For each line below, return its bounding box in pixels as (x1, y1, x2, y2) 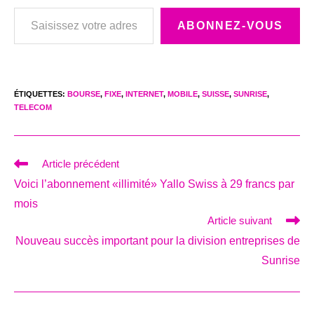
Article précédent (42, 158, 119, 170)
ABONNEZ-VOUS (177, 20, 283, 32)
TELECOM (14, 103, 52, 112)
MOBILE (168, 90, 198, 99)
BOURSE (67, 90, 100, 99)
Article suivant (207, 214, 272, 227)
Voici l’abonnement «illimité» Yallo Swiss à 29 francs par (14, 178, 294, 191)
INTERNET (125, 90, 163, 99)
